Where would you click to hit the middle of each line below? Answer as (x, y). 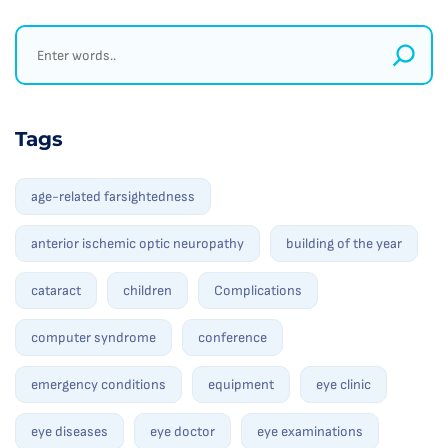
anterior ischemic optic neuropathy (137, 244)
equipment (241, 385)
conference (232, 338)
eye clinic (343, 385)
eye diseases (69, 432)
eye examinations (310, 432)
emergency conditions (98, 385)
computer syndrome (93, 338)
